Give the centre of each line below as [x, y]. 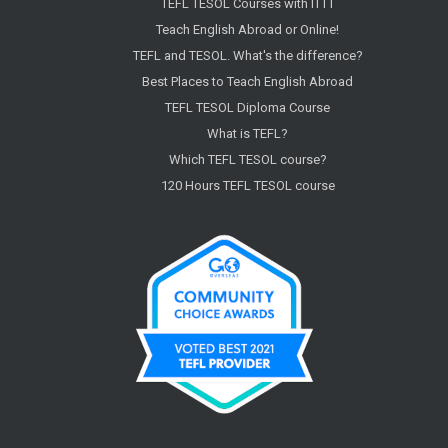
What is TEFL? [248, 134]
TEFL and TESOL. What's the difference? [247, 56]
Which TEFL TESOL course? [247, 160]
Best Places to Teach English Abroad [248, 82]
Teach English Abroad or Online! [248, 30]
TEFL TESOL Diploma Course [248, 108]
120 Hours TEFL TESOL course [247, 186]
